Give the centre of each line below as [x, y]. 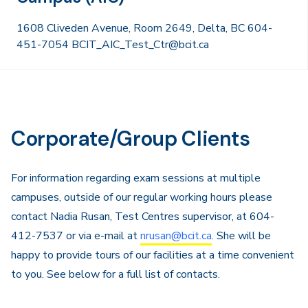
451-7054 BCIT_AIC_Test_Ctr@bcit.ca [113, 45]
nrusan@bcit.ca [176, 236]
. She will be [241, 236]
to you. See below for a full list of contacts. [115, 274]
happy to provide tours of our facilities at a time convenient [153, 255]
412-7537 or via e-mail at [76, 236]
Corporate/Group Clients [131, 139]
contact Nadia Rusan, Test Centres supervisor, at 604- [143, 217]
